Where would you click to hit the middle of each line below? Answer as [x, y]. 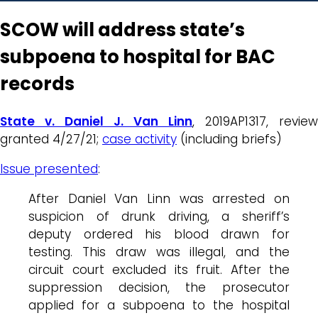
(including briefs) [229, 139]
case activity [139, 139]
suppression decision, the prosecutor [159, 287]
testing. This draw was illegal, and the [159, 252]
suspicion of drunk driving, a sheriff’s [159, 216]
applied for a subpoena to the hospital [159, 305]
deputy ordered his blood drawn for [159, 234]
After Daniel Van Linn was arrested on [159, 198]
